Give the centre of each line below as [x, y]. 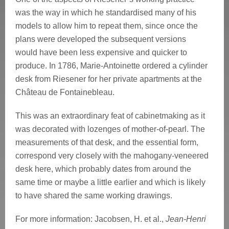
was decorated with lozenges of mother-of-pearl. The [110, 129]
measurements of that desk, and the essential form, [107, 143]
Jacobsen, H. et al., [129, 219]
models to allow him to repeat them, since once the [107, 26]
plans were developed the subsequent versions [101, 39]
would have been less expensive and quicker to [101, 53]
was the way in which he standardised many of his [106, 13]
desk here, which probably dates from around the [103, 169]
